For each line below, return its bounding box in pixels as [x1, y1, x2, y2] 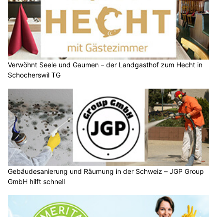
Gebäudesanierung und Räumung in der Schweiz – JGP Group [8, 167, 204, 175]
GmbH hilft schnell [8, 177, 65, 186]
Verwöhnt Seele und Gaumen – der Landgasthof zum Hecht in [8, 61, 202, 69]
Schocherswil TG [8, 71, 61, 79]
